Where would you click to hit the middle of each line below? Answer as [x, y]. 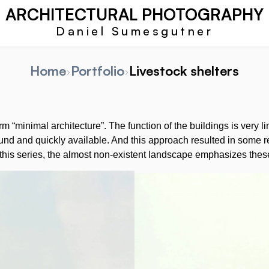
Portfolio [98, 71]
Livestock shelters [184, 71]
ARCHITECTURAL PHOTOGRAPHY [134, 14]
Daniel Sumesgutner [134, 31]
